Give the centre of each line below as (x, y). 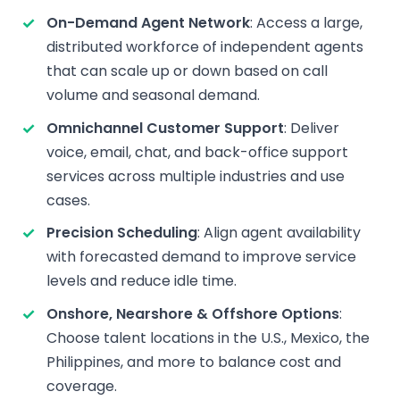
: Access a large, (306, 23)
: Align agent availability (279, 233)
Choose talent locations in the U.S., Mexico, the (208, 337)
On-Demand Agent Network (148, 23)
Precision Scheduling (122, 233)
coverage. (82, 386)
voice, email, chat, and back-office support (197, 152)
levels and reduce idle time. (142, 281)
